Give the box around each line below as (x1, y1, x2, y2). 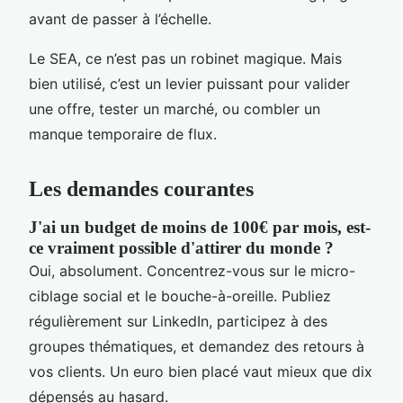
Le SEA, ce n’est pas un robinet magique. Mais (29, 49, 342, 67)
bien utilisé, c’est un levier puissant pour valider (29, 74, 350, 93)
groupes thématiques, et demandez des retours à (29, 336, 364, 355)
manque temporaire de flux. (29, 124, 217, 143)
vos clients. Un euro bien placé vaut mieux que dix (29, 362, 372, 381)
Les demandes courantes (29, 176, 254, 201)
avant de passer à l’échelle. (29, 9, 211, 28)
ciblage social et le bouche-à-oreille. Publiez (29, 286, 331, 305)
